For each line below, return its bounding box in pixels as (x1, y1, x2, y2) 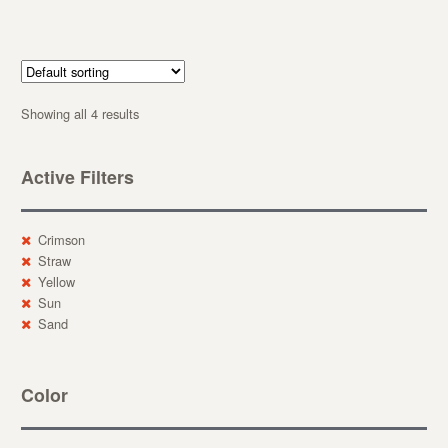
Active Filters (20, 164, 134, 190)
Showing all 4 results (20, 103, 139, 123)
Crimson (37, 229, 85, 249)
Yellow (37, 271, 75, 291)
